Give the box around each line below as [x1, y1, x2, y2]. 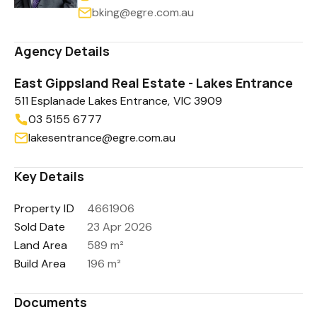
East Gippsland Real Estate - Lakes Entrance [14, 74, 294, 91]
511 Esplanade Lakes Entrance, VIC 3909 [14, 93, 222, 108]
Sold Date [14, 219, 66, 234]
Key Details [14, 168, 85, 185]
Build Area [14, 256, 67, 271]
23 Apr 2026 [86, 219, 153, 234]
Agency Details [14, 42, 110, 59]
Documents [14, 294, 88, 311]
